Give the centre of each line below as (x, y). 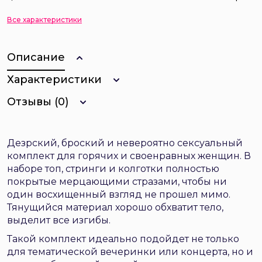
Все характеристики (44, 20)
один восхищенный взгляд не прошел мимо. (119, 194)
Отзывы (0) (38, 102)
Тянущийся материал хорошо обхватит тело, (115, 207)
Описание (36, 57)
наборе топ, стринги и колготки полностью (113, 169)
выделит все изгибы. (59, 220)
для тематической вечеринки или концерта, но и (130, 252)
